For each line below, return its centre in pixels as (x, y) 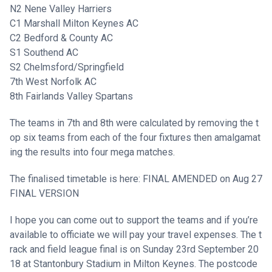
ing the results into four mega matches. (92, 152)
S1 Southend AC (44, 53)
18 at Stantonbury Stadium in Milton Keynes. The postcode (134, 264)
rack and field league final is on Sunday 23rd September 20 (134, 249)
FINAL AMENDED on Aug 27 (202, 179)
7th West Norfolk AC (53, 82)
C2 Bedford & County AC (61, 38)
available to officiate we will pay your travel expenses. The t (136, 235)
